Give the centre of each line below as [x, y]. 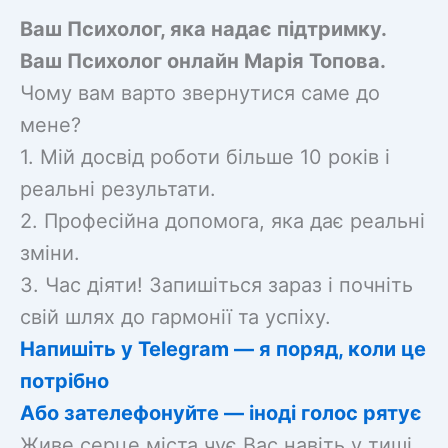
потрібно [64, 380]
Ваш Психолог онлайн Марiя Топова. [203, 60]
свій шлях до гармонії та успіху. [175, 316]
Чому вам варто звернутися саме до [200, 92]
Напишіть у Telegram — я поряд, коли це [223, 348]
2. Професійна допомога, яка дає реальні [222, 220]
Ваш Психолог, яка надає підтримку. [203, 28]
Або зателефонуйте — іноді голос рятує [221, 412]
